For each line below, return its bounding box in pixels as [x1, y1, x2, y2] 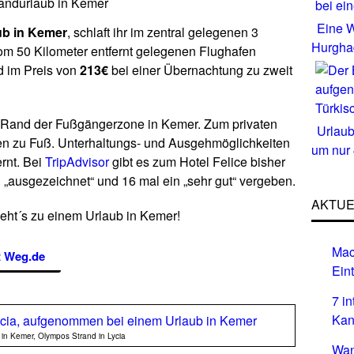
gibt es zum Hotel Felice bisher [109, 153, 285, 171]
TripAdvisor [45, 153, 109, 171]
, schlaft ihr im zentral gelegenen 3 [67, 23, 258, 41]
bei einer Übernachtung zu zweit [108, 61, 292, 79]
